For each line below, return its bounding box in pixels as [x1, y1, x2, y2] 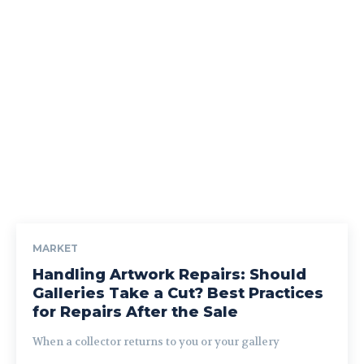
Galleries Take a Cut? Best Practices [32, 284, 323, 302]
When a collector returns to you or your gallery [32, 334, 279, 349]
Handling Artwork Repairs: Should [32, 265, 306, 284]
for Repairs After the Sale [32, 302, 238, 321]
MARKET [32, 241, 78, 254]
